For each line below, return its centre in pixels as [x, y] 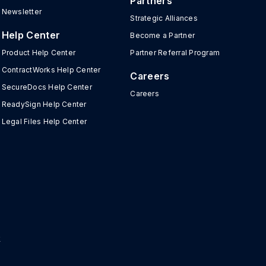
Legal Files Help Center [44, 121]
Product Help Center [39, 53]
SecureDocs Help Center [47, 87]
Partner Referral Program [175, 53]
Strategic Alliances [164, 18]
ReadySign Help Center [44, 104]
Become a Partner [163, 35]
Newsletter [22, 12]
